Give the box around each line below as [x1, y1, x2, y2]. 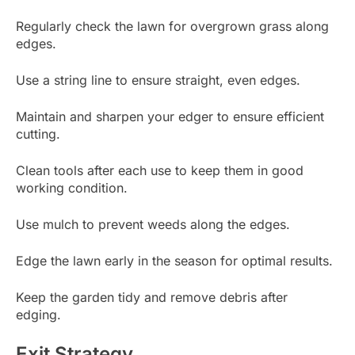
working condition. [16, 179, 128, 196]
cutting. [16, 125, 60, 142]
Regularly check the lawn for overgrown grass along [16, 17, 329, 34]
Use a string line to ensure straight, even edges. [16, 71, 300, 88]
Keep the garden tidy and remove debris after [16, 288, 288, 305]
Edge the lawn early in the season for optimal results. [16, 252, 333, 269]
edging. [16, 306, 61, 323]
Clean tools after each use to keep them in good [16, 162, 303, 178]
